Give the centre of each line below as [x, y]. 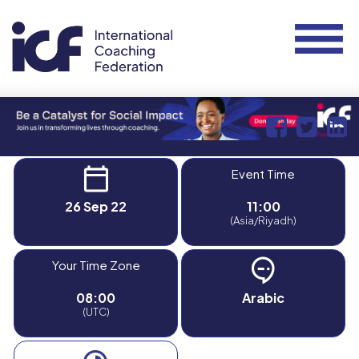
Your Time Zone [96, 264]
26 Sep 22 [96, 206]
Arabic [263, 297]
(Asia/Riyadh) [263, 220]
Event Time [263, 173]
